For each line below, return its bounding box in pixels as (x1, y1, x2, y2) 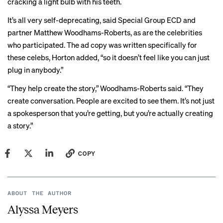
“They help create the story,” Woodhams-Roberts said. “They (7, 83, 204, 94)
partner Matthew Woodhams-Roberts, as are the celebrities (7, 27, 202, 38)
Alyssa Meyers (7, 204, 78, 217)
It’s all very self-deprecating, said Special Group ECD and (7, 15, 196, 25)
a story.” (7, 120, 33, 131)
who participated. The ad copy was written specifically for (7, 40, 197, 50)
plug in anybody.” (7, 65, 63, 75)
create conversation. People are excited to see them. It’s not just (7, 96, 215, 106)
